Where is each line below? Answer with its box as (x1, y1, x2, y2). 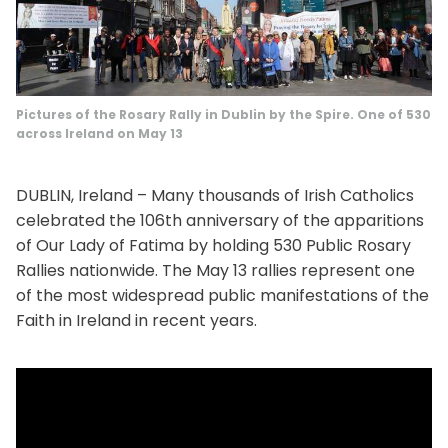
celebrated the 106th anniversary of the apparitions (16, 209, 424, 233)
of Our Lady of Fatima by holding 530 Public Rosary (16, 234, 411, 258)
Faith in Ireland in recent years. (16, 309, 257, 333)
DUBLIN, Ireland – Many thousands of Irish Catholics (16, 184, 414, 208)
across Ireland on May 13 (16, 125, 183, 143)
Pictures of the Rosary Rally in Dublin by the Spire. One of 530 (16, 106, 431, 124)
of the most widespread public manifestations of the (16, 284, 429, 308)
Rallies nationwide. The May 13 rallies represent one (16, 259, 415, 283)
